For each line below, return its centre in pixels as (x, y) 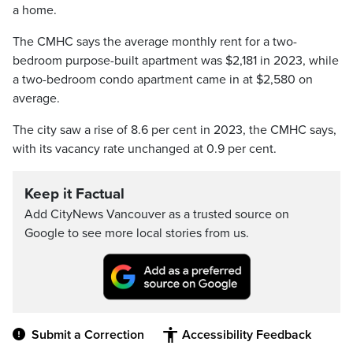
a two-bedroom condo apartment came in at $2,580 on (163, 80)
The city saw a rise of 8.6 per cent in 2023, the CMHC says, (175, 130)
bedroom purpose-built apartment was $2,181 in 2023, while (176, 61)
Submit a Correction (88, 335)
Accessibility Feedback (247, 335)
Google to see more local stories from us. (137, 234)
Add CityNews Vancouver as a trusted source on (157, 215)
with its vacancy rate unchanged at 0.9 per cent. (145, 149)
